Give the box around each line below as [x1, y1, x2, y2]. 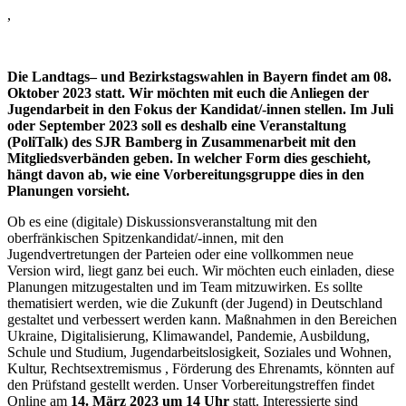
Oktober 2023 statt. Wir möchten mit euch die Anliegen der [7, 84, 369, 101]
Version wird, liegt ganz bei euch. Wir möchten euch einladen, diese [7, 262, 394, 278]
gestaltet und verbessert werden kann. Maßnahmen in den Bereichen [7, 311, 397, 327]
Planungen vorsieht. [7, 182, 130, 198]
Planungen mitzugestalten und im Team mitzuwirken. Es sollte [7, 278, 362, 295]
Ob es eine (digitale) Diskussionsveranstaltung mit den [7, 213, 317, 229]
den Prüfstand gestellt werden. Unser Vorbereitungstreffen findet [7, 376, 374, 392]
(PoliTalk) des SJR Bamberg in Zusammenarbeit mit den [7, 133, 356, 150]
